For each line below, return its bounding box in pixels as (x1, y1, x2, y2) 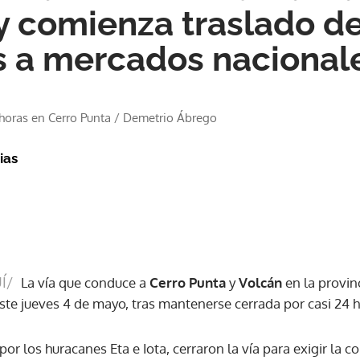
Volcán (239, 274, 282, 291)
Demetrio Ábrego (123, 110, 217, 125)
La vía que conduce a (21, 274, 146, 291)
